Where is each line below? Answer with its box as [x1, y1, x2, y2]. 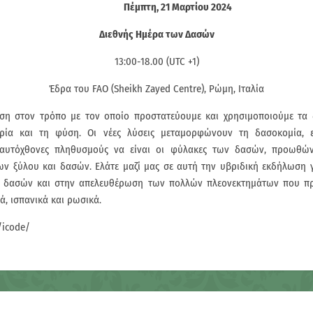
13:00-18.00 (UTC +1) [114, 55, 199, 68]
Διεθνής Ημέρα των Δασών [99, 28, 214, 41]
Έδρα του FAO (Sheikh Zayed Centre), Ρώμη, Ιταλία [49, 82, 264, 95]
